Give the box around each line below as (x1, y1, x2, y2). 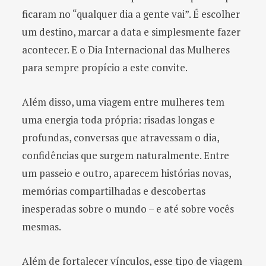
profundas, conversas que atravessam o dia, (22, 130, 219, 144)
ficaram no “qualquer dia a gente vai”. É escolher (22, 7, 240, 21)
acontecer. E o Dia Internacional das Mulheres (22, 42, 230, 56)
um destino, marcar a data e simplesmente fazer (22, 24, 240, 39)
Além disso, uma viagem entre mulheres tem (22, 94, 224, 109)
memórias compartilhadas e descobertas (22, 183, 205, 198)
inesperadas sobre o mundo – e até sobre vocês (22, 201, 234, 216)
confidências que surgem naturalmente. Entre (22, 148, 229, 162)
